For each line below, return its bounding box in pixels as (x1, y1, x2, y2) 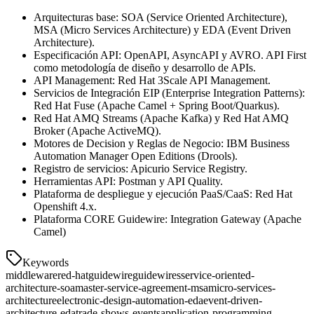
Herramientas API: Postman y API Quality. (34, 175, 223, 187)
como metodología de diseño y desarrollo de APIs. (34, 61, 256, 74)
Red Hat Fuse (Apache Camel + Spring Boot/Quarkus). (34, 99, 280, 111)
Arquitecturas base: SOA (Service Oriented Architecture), (34, 11, 287, 23)
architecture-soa (6, 281, 75, 294)
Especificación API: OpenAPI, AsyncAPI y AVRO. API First (34, 48, 306, 61)
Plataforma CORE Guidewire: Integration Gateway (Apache (34, 212, 301, 225)
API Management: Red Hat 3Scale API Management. (34, 74, 271, 86)
